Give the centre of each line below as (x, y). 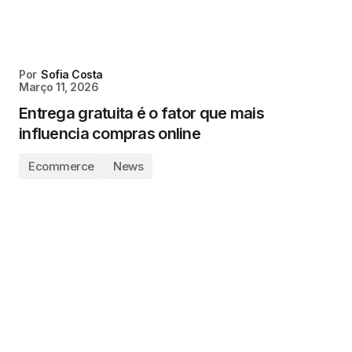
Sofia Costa (72, 74)
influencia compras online (110, 134)
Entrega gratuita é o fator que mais (141, 113)
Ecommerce (61, 166)
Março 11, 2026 (59, 87)
